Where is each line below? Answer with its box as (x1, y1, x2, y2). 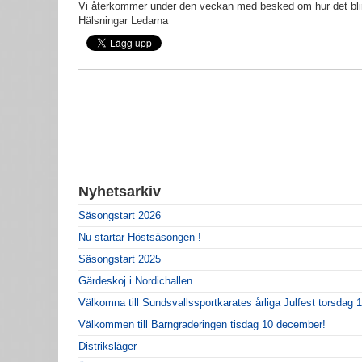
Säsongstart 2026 (78, 208, 161, 221)
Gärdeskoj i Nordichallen (78, 274, 192, 287)
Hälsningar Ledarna (78, 14, 168, 27)
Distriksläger (78, 339, 137, 352)
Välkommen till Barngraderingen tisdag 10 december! (78, 318, 326, 330)
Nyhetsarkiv (78, 183, 161, 200)
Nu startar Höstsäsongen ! (78, 230, 201, 243)
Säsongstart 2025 (78, 252, 161, 265)
